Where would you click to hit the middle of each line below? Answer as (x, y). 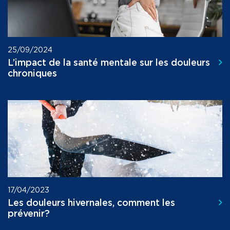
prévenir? (29, 214)
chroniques (32, 74)
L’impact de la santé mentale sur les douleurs (109, 63)
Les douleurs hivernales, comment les (91, 204)
